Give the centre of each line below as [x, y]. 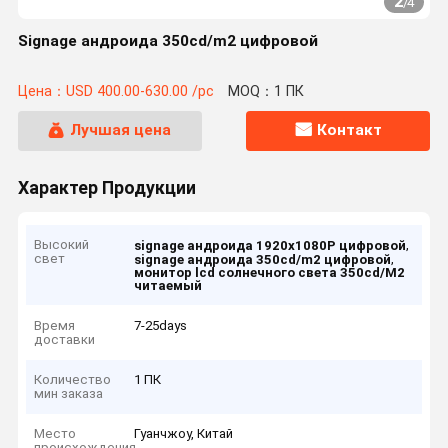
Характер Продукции [106, 187]
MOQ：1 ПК [265, 92]
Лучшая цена [121, 130]
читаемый [168, 286]
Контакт [349, 130]
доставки [65, 339]
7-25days [161, 325]
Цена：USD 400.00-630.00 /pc [115, 92]
